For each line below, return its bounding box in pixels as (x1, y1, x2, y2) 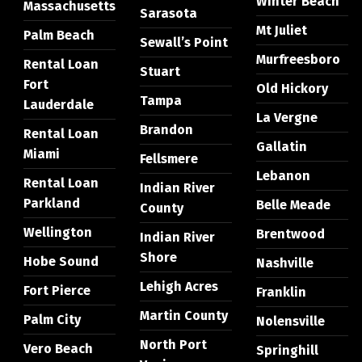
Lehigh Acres (139, 279, 218, 295)
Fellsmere (139, 151, 198, 167)
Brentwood (255, 226, 325, 242)
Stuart (139, 64, 180, 80)
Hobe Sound (23, 254, 99, 270)
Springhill (255, 343, 318, 359)
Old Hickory (255, 81, 328, 97)
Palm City (23, 312, 81, 328)
